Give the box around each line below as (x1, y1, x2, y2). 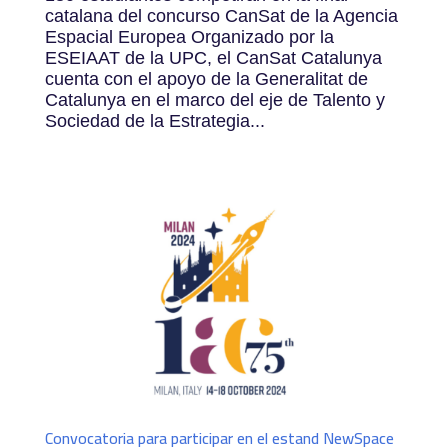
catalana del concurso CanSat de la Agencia (44, 5, 398, 26)
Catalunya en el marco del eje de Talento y (44, 89, 385, 110)
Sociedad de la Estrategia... (44, 110, 265, 131)
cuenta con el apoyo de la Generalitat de (44, 68, 368, 89)
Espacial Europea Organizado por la (44, 26, 334, 47)
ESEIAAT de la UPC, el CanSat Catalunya (44, 47, 382, 68)
